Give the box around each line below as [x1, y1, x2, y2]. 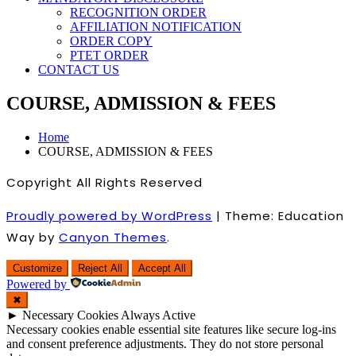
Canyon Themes [59, 228, 167, 246]
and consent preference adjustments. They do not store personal [6, 336, 323, 350]
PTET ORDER [70, 48, 149, 62]
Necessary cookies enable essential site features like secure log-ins [6, 322, 336, 336]
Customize [13, 261, 62, 274]
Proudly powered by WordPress [6, 207, 212, 224]
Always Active [121, 308, 195, 322]
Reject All [78, 261, 122, 274]
